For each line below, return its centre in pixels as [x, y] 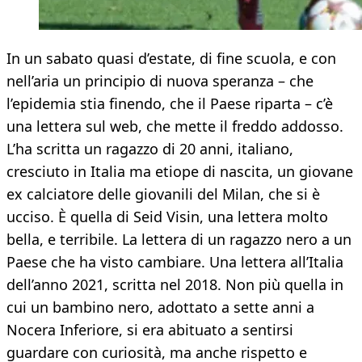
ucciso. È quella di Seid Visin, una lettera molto [167, 217]
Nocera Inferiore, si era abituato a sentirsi [150, 330]
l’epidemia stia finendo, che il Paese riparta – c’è [170, 104]
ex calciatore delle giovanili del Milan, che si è [163, 194]
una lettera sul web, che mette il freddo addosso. [175, 126]
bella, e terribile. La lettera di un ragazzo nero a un [179, 240]
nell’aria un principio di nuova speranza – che [160, 81]
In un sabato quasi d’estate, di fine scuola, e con [171, 59]
